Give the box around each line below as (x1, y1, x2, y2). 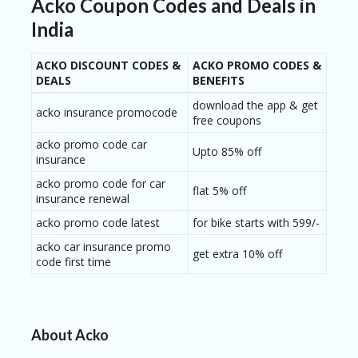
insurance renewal (36, 191, 129, 207)
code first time (36, 254, 111, 270)
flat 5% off (193, 183, 246, 199)
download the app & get (193, 97, 318, 113)
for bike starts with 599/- (193, 215, 320, 231)
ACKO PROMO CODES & (193, 58, 321, 74)
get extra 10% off (193, 246, 282, 262)
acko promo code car (36, 137, 147, 153)
